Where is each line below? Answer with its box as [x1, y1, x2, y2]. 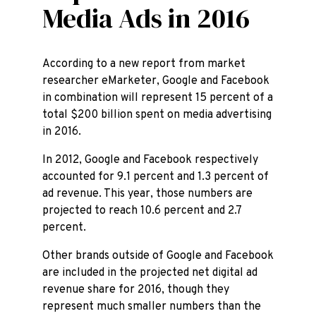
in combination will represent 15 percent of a [42, 91, 273, 105]
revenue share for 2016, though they [42, 283, 229, 297]
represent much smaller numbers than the [42, 300, 261, 314]
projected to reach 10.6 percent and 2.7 [42, 204, 241, 218]
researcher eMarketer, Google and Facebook [42, 74, 269, 88]
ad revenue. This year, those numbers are [42, 187, 253, 201]
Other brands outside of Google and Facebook [42, 249, 274, 263]
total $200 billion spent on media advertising [42, 108, 272, 122]
